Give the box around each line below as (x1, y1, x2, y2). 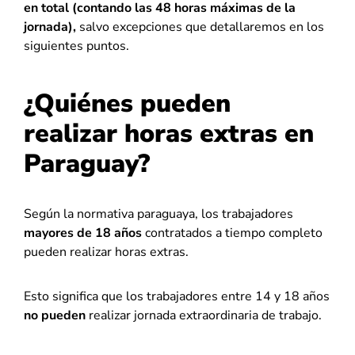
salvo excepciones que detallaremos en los (76, 18, 324, 36)
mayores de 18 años (24, 224, 142, 242)
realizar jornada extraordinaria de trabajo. (86, 307, 322, 324)
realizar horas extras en (24, 116, 314, 151)
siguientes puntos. (24, 37, 132, 55)
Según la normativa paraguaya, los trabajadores (24, 205, 293, 223)
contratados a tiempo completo (142, 224, 323, 242)
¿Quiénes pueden (24, 86, 231, 120)
